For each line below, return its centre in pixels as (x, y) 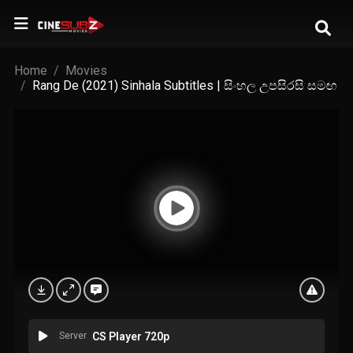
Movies (86, 71)
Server (72, 336)
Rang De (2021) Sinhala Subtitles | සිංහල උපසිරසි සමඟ (184, 85)
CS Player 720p (130, 337)
